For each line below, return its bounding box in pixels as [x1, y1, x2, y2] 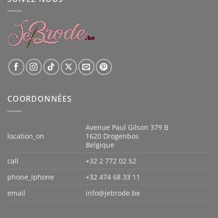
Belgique [86, 140, 115, 149]
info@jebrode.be [86, 188, 141, 198]
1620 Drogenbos [86, 131, 139, 141]
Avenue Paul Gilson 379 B [86, 122, 169, 132]
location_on [7, 131, 44, 141]
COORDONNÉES [7, 93, 72, 105]
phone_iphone [7, 172, 54, 182]
